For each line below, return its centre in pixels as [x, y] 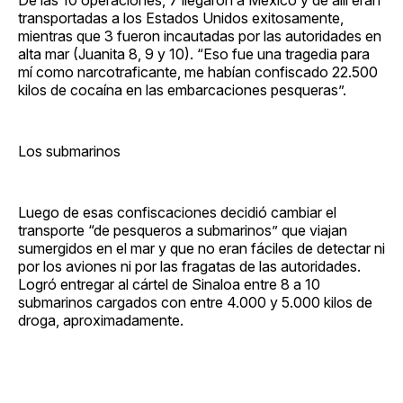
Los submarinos [69, 151]
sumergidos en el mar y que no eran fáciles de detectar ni [201, 248]
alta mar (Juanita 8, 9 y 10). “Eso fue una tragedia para [194, 54]
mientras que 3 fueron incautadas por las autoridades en [200, 36]
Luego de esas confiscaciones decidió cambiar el [177, 212]
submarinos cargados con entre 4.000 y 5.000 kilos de [195, 302]
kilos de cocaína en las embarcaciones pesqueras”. [182, 90]
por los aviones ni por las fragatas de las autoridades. [189, 266]
